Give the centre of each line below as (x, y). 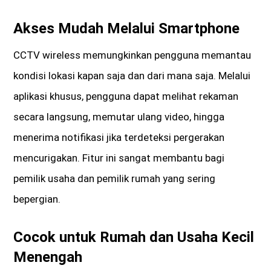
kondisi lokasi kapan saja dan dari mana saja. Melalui (132, 76)
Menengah (48, 257)
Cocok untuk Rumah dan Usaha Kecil (134, 237)
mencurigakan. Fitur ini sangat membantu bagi (119, 158)
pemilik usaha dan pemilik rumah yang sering (115, 179)
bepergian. (37, 199)
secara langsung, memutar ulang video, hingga (119, 117)
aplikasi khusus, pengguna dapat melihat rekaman (126, 96)
